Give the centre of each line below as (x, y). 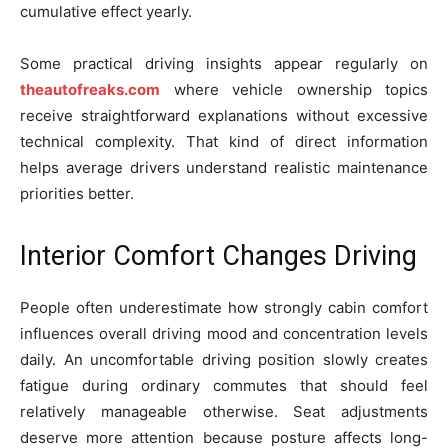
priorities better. (77, 193)
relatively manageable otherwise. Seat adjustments (224, 411)
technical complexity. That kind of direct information (224, 141)
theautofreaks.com (90, 89)
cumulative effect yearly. (106, 11)
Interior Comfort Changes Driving (218, 256)
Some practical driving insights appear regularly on (224, 63)
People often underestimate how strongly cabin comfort (224, 307)
